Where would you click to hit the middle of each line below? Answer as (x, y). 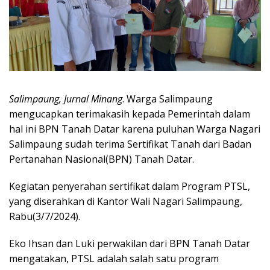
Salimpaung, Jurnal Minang (66, 99)
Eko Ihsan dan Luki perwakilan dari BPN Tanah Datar (130, 244)
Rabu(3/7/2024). (45, 217)
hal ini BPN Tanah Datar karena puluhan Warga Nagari (135, 129)
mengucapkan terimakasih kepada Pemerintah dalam (130, 114)
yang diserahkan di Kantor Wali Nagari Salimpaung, (126, 202)
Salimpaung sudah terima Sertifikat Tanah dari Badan (130, 144)
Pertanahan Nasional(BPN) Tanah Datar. (102, 159)
